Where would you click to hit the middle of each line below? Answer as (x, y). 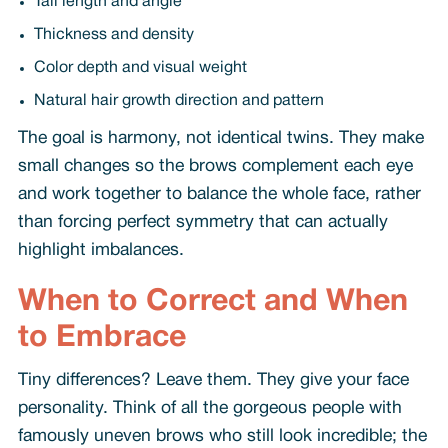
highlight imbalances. (100, 250)
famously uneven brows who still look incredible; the (222, 436)
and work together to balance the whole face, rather (219, 194)
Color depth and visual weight (140, 68)
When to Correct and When (212, 302)
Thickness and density (113, 35)
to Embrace (101, 338)
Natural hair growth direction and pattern (178, 101)
